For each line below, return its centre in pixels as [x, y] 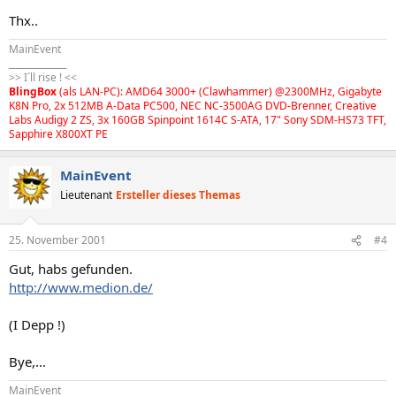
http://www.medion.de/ [81, 287]
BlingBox [33, 91]
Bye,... [27, 362]
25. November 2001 [57, 240]
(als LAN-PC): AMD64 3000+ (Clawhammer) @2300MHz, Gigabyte [219, 91]
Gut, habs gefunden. [71, 269]
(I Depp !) [37, 324]
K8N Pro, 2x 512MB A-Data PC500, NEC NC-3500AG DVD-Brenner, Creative [193, 105]
